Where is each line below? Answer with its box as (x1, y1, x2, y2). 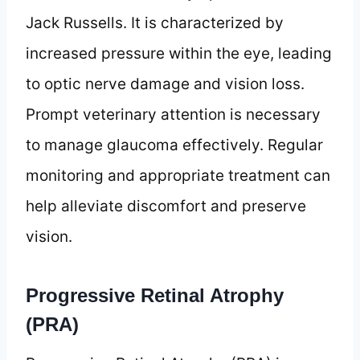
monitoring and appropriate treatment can (26, 166, 330, 185)
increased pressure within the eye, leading (26, 43, 332, 63)
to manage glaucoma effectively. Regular (26, 135, 323, 154)
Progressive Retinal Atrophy (26, 284, 284, 306)
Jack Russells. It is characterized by (26, 13, 284, 32)
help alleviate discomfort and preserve (26, 196, 306, 215)
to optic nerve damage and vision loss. (26, 74, 305, 93)
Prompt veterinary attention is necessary (26, 104, 321, 124)
